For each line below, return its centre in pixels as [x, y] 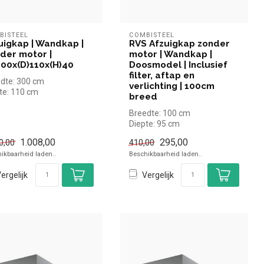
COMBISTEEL [151, 35]
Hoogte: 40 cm [156, 134]
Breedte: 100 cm [159, 113]
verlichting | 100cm [171, 86]
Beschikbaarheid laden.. [165, 154]
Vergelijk [158, 175]
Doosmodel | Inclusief [178, 65]
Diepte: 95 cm [154, 123]
